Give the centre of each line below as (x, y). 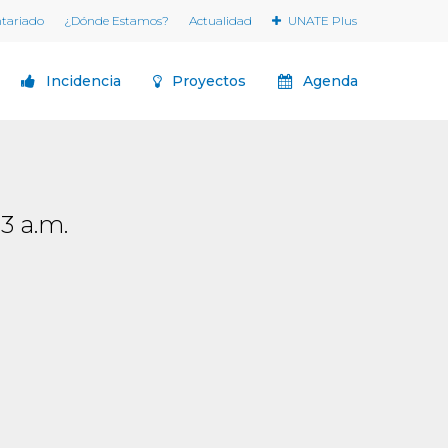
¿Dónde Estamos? (116, 20)
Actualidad (220, 20)
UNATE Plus (322, 20)
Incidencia (83, 81)
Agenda (330, 81)
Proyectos (209, 81)
